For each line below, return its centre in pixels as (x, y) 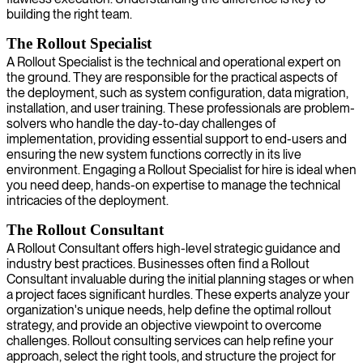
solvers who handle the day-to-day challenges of (141, 123)
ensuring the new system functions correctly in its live (154, 154)
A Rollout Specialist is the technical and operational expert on (174, 62)
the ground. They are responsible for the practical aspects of (172, 77)
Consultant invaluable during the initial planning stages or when (180, 279)
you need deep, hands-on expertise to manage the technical (173, 185)
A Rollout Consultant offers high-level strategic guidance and (173, 248)
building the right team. (69, 14)
